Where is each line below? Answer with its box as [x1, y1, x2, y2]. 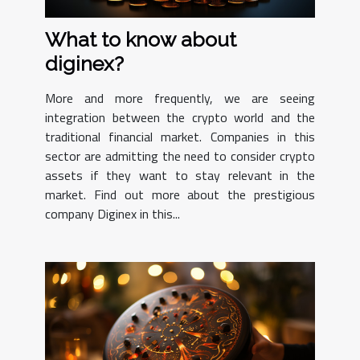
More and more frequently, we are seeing [45, 88, 315, 108]
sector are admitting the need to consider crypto [45, 146, 315, 166]
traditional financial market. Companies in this [45, 127, 315, 147]
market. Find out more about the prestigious [45, 185, 315, 205]
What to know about [45, 27, 236, 52]
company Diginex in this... [45, 204, 180, 224]
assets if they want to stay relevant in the [45, 166, 315, 186]
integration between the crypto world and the [45, 108, 315, 128]
